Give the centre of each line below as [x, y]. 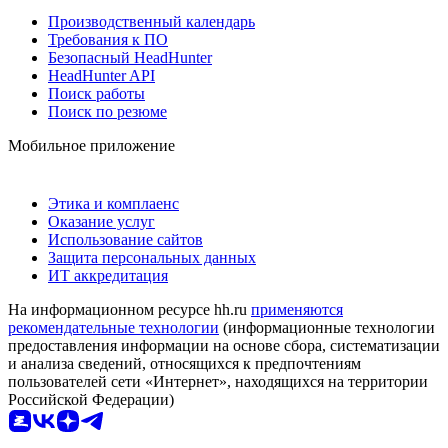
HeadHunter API [101, 75]
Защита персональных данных [152, 257]
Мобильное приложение [91, 145]
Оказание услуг [101, 221]
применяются [297, 309]
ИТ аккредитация [108, 275]
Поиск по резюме [107, 111]
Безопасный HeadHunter [130, 57]
